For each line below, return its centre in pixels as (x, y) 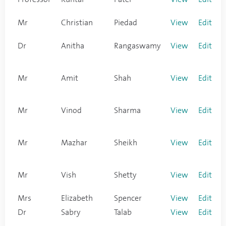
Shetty (125, 175)
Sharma (127, 110)
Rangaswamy (137, 46)
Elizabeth (77, 198)
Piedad (126, 23)
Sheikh (126, 143)
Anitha (73, 46)
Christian (77, 23)
